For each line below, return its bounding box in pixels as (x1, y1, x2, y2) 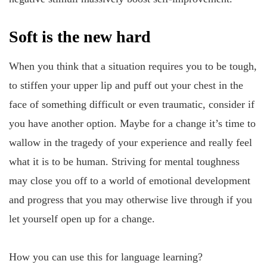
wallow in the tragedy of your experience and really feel (9, 136, 252, 149)
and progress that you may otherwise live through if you (9, 194, 252, 206)
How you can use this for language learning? (9, 250, 203, 263)
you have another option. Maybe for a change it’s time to (9, 117, 256, 130)
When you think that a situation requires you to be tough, (9, 60, 257, 73)
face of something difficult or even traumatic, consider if (9, 98, 254, 111)
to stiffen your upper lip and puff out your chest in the (9, 79, 243, 92)
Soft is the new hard (9, 27, 151, 46)
